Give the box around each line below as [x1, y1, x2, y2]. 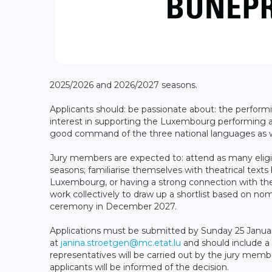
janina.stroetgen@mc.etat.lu [61, 237, 181, 248]
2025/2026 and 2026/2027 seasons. [50, 79, 197, 90]
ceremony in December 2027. [50, 200, 177, 212]
